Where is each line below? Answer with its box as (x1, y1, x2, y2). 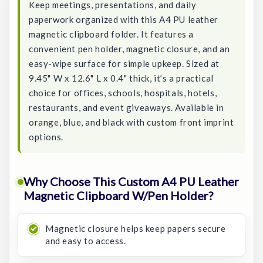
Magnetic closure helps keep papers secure (45, 223, 226, 234)
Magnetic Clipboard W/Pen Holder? (23, 188, 213, 203)
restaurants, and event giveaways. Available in (29, 102, 224, 113)
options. (29, 131, 63, 142)
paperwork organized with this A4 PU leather (29, 14, 218, 25)
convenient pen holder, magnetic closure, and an (29, 43, 230, 54)
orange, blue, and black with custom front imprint (29, 117, 234, 127)
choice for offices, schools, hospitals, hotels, (29, 87, 217, 98)
